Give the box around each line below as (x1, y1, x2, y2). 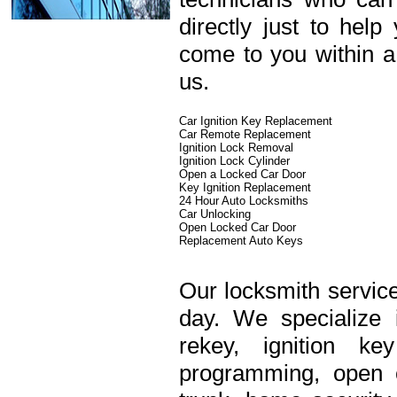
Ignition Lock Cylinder (179, 154, 290, 167)
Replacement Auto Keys (179, 234, 303, 247)
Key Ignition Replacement (179, 181, 311, 194)
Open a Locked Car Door (179, 167, 306, 181)
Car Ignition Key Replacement (179, 114, 332, 128)
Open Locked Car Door (179, 221, 296, 234)
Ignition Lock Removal (179, 141, 293, 154)
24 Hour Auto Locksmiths (179, 194, 308, 207)
